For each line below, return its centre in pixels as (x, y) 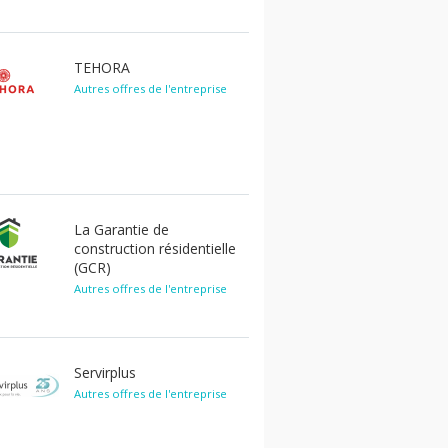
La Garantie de (121, 229)
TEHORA (102, 67)
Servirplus (105, 372)
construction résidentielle (155, 248)
